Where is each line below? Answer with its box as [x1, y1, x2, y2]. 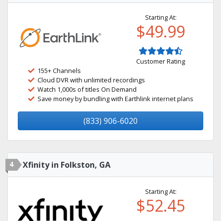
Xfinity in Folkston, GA [23, 159, 110, 170]
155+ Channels [37, 66, 81, 75]
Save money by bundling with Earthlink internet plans [37, 94, 193, 103]
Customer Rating [136, 57, 185, 66]
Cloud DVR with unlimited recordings [37, 75, 145, 84]
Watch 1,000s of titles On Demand [37, 85, 137, 94]
